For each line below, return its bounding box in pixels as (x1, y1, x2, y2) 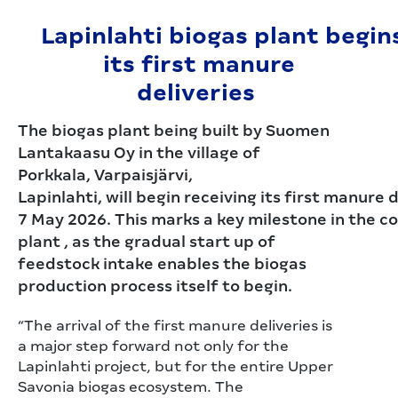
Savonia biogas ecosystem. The (18, 378, 243, 395)
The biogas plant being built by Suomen (18, 122, 330, 139)
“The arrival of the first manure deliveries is (18, 317, 332, 334)
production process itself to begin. (18, 277, 296, 295)
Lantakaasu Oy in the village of (18, 144, 260, 162)
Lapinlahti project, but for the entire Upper (18, 358, 333, 375)
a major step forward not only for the (18, 338, 289, 354)
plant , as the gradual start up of (18, 233, 275, 251)
